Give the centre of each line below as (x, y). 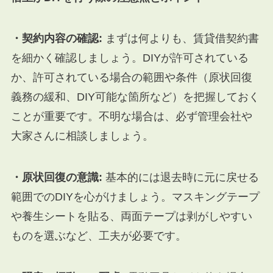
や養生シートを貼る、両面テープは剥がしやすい (131, 217)
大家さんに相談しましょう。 (82, 136)
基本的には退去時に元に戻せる (180, 178)
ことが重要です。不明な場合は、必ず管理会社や (131, 117)
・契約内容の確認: (56, 39)
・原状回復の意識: (56, 178)
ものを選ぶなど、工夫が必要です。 (98, 236)
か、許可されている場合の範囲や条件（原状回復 (131, 78)
